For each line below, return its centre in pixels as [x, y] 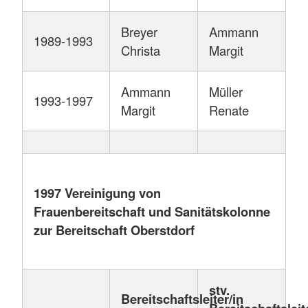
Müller [226, 92]
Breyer [139, 32]
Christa [141, 51]
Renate [229, 110]
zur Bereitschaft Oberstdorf [114, 230]
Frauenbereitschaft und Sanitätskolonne [152, 212]
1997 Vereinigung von [97, 193]
